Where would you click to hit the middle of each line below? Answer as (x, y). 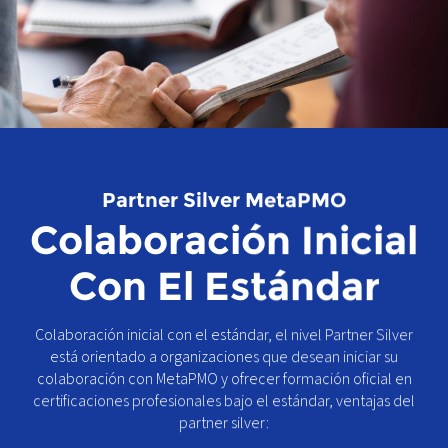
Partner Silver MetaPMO (224, 200)
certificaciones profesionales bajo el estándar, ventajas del (224, 401)
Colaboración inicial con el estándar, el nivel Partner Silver (224, 335)
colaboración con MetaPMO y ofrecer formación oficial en (224, 379)
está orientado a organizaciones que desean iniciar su (224, 357)
